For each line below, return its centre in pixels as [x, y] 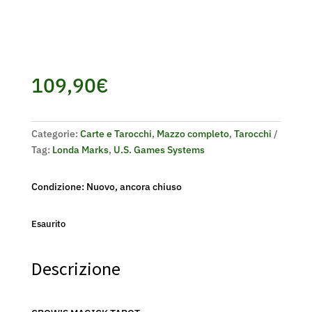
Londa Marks [80, 150]
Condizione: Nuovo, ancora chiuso [106, 187]
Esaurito [48, 224]
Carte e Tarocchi [116, 134]
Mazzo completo [193, 134]
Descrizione [76, 268]
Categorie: [55, 134]
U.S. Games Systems [159, 150]
